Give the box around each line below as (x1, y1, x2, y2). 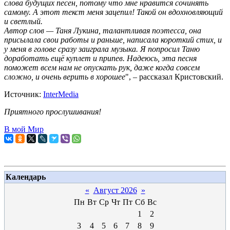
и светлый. (4, 17, 43, 26)
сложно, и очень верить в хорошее (4, 72, 125, 81)
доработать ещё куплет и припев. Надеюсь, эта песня (4, 54, 197, 63)
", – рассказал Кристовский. (125, 72, 223, 81)
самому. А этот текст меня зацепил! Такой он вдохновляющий (4, 8, 223, 16)
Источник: (4, 90, 43, 99)
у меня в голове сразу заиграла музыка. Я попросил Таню (4, 45, 200, 53)
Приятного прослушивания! (4, 107, 101, 116)
